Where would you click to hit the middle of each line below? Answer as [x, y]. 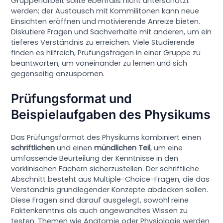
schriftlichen [33, 148]
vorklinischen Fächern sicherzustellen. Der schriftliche [105, 169]
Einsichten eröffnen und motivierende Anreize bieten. [106, 21]
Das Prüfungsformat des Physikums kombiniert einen [106, 138]
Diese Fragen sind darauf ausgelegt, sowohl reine [100, 200]
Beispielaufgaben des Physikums [111, 115]
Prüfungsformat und [72, 99]
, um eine [167, 148]
